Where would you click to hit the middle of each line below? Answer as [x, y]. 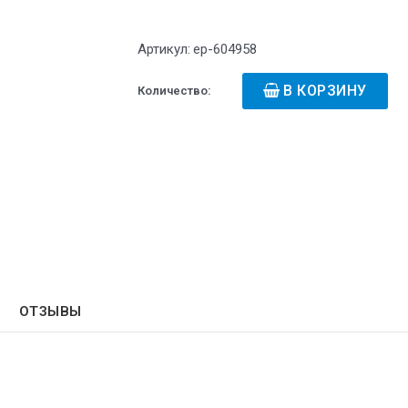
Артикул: [164, 50]
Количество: [174, 91]
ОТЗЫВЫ [50, 312]
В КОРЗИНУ [325, 91]
